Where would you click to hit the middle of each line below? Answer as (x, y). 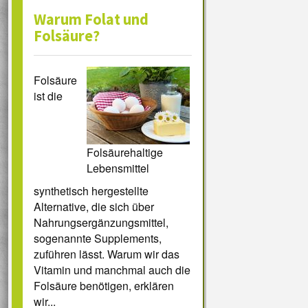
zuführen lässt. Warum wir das (107, 254)
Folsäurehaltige (124, 153)
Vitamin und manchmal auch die (112, 270)
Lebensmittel (118, 168)
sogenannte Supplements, (98, 239)
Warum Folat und (91, 20)
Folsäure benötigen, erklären (104, 286)
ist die (48, 96)
